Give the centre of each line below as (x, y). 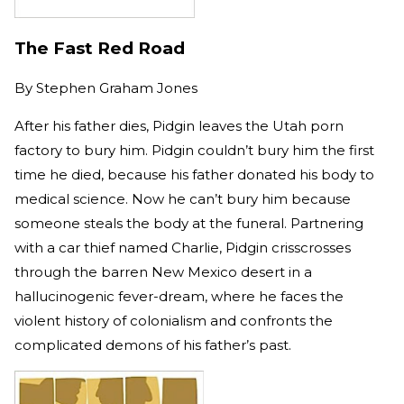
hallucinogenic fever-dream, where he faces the (179, 297)
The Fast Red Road (100, 49)
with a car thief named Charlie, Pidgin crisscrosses (183, 248)
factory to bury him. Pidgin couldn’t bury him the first (194, 151)
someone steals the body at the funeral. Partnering (189, 224)
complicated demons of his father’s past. (153, 345)
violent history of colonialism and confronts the (174, 321)
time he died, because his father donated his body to (194, 175)
